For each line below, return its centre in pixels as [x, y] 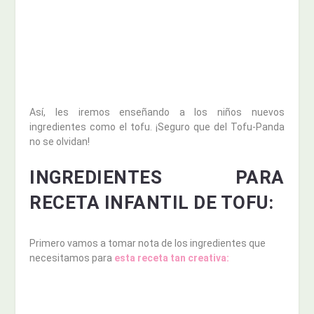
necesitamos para [72, 258]
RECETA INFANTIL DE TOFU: [152, 202]
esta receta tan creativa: [172, 258]
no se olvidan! [60, 141]
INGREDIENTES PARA [157, 177]
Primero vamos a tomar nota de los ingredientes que [148, 243]
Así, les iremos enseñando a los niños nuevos [157, 112]
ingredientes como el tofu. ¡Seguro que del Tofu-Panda [157, 127]
